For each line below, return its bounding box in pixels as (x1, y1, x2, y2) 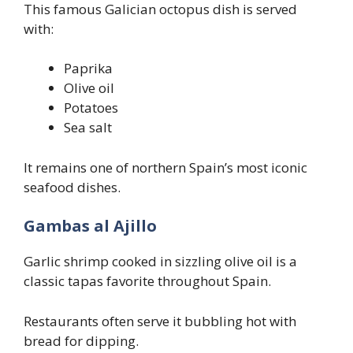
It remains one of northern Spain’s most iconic (24, 158, 307, 176)
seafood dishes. (24, 177, 121, 196)
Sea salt (64, 118, 112, 137)
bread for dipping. (24, 331, 139, 350)
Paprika (64, 59, 113, 78)
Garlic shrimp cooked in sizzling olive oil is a (24, 252, 297, 271)
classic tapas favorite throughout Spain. (24, 272, 271, 291)
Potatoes (64, 98, 118, 117)
